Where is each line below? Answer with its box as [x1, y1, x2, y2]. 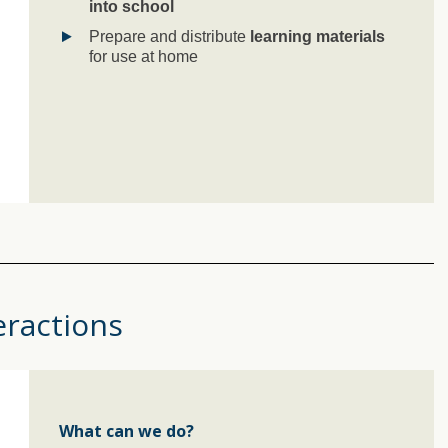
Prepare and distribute [89, 27, 250, 45]
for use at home [89, 47, 198, 65]
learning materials [250, 27, 385, 45]
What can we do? [59, 419, 194, 442]
